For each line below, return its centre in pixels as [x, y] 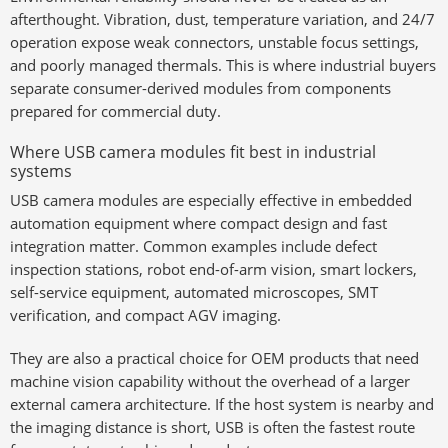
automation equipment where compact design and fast [198, 223]
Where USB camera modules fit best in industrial [193, 151]
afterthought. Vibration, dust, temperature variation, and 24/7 [222, 19]
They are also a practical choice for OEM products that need [214, 358]
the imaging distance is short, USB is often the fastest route [212, 427]
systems [41, 170]
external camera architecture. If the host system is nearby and [222, 404]
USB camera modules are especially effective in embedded [211, 200]
